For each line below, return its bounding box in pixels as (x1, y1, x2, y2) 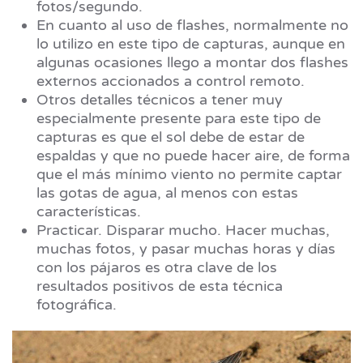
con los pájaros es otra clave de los (36, 258, 277, 277)
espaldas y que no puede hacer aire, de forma (36, 147, 350, 165)
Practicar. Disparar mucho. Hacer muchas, (36, 221, 330, 240)
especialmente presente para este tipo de (36, 109, 321, 128)
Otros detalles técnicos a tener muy (36, 91, 283, 109)
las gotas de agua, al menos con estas (36, 184, 298, 203)
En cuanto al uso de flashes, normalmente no (36, 16, 348, 35)
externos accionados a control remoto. (36, 72, 305, 91)
